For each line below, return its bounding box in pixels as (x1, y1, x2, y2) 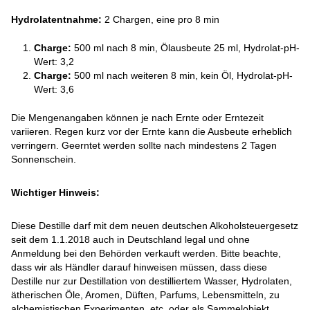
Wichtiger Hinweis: (11, 186, 100, 198)
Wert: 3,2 (34, 56, 75, 68)
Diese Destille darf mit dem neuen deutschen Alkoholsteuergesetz (11, 219, 299, 231)
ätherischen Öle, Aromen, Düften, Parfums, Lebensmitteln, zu (11, 289, 280, 300)
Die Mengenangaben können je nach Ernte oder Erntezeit (11, 111, 264, 123)
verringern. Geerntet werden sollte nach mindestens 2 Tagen (11, 139, 277, 151)
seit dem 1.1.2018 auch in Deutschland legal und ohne (11, 233, 250, 245)
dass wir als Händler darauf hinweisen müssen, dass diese (11, 261, 268, 273)
